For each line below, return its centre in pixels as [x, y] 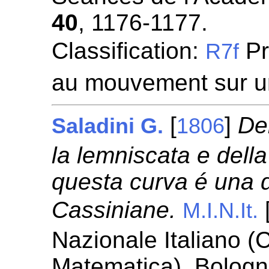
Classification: [129, 51]
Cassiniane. [114, 210]
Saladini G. [108, 126]
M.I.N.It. [221, 211]
